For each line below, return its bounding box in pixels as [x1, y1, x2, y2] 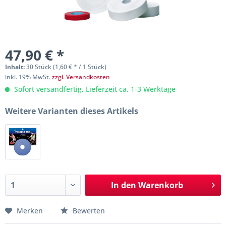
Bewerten [71, 206, 105, 215]
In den [110, 180, 136, 191]
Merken [17, 206, 43, 215]
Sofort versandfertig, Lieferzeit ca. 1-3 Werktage [12, 84, 176, 94]
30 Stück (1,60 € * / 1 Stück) [26, 63, 106, 71]
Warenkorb [138, 180, 183, 191]
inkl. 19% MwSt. [5, 73, 52, 81]
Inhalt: [5, 63, 26, 71]
